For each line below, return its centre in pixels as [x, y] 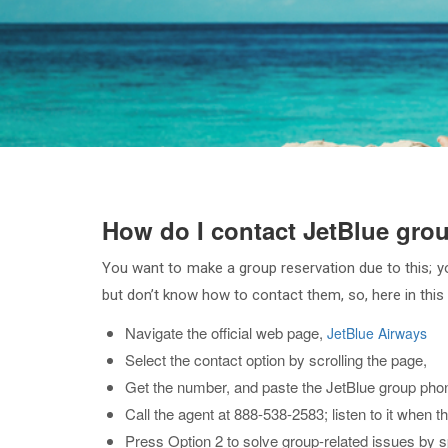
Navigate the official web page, [226, 332]
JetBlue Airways [377, 333]
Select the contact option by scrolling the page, [276, 359]
